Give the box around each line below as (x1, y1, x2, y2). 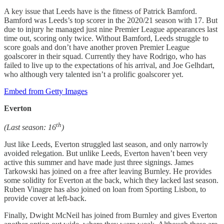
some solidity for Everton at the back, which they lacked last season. (4, 176, 218, 185)
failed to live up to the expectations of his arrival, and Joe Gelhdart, (4, 60, 214, 69)
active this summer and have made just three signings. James (4, 158, 193, 167)
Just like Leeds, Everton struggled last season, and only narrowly (4, 140, 208, 149)
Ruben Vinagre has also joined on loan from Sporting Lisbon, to (4, 185, 206, 194)
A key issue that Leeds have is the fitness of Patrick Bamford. (4, 6, 197, 15)
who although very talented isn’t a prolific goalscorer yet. (4, 69, 183, 78)
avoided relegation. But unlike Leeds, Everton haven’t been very (4, 149, 207, 158)
